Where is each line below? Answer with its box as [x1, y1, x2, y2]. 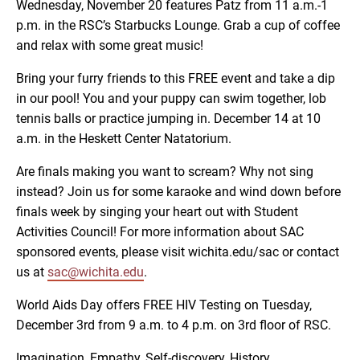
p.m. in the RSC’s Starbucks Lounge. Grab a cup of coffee [16, 18, 340, 34]
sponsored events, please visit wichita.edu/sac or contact [16, 244, 339, 260]
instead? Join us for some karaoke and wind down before [16, 184, 341, 200]
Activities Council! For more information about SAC [16, 224, 304, 240]
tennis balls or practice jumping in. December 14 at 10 [16, 111, 321, 127]
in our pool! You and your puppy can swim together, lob [16, 91, 326, 107]
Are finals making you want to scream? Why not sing [16, 164, 313, 180]
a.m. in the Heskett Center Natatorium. [16, 131, 235, 147]
